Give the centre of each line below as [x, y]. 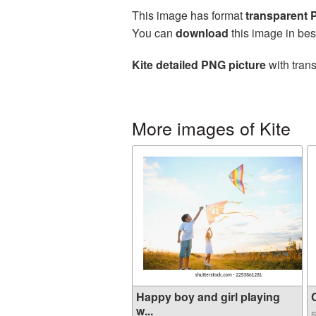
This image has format [189, 15]
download [202, 33]
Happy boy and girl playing [208, 297]
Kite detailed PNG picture [199, 65]
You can [154, 33]
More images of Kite [211, 128]
